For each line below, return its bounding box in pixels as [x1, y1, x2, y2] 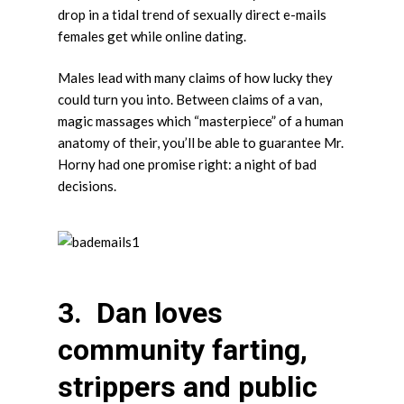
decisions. [58, 178, 116, 194]
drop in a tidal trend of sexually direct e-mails [58, 5, 326, 23]
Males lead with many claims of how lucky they [58, 69, 333, 86]
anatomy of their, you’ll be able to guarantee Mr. [58, 134, 344, 151]
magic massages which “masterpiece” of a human [58, 113, 344, 129]
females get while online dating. [58, 27, 246, 44]
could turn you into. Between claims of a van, [58, 91, 322, 107]
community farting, [58, 333, 308, 367]
